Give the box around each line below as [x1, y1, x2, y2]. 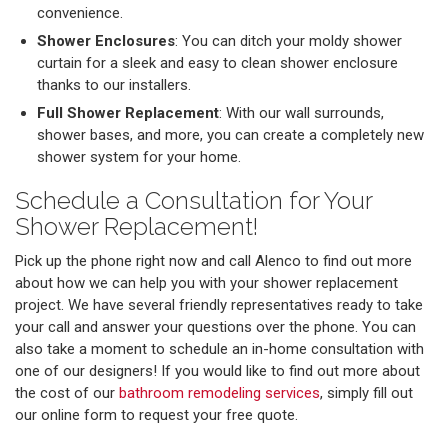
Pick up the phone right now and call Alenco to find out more [15, 252, 412, 271]
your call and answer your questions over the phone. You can [15, 318, 416, 337]
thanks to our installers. [37, 76, 191, 95]
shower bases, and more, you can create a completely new [37, 126, 424, 145]
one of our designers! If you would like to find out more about [15, 362, 420, 381]
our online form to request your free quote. [15, 406, 298, 425]
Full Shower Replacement [37, 104, 219, 123]
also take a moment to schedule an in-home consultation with [15, 340, 424, 359]
